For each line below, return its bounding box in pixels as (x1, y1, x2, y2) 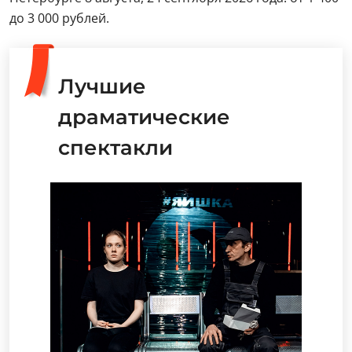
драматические (58, 104, 230, 130)
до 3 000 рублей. (9, 9, 109, 27)
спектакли (58, 134, 173, 160)
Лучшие (58, 73, 146, 99)
